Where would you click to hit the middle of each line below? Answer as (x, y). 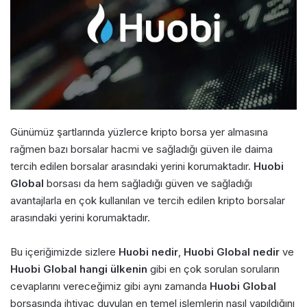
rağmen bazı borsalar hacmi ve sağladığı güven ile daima (142, 149)
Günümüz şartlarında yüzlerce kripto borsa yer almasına (139, 132)
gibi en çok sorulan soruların (213, 269)
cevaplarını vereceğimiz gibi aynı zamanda (110, 286)
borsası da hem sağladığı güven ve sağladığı (148, 183)
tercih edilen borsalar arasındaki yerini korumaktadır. (132, 166)
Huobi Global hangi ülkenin (79, 269)
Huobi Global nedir (232, 251)
